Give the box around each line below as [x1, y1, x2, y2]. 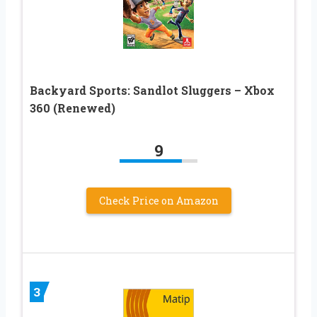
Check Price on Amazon [98, 194, 219, 208]
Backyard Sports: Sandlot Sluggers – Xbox [30, 83, 275, 98]
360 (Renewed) [30, 100, 115, 116]
